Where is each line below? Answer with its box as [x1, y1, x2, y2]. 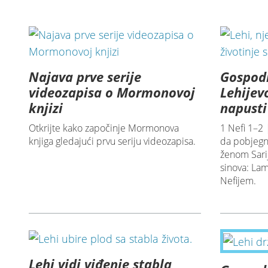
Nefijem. [220, 174, 257, 188]
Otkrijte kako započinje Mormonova [29, 121, 179, 135]
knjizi [29, 99, 63, 117]
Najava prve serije [29, 68, 142, 86]
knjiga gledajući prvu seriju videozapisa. [29, 135, 196, 148]
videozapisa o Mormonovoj [29, 83, 196, 102]
